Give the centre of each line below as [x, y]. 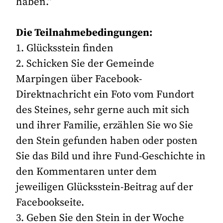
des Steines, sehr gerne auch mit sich [103, 110]
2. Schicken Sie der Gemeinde [85, 63]
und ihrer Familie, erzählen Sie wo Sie [105, 125]
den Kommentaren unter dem [87, 171]
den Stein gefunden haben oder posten [107, 141]
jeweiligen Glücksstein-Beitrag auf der [105, 187]
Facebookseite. [50, 202]
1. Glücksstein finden [65, 48]
